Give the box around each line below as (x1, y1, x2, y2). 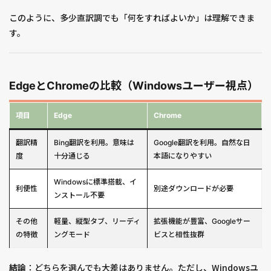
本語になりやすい (154, 151, 212, 161)
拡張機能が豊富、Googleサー (154, 217, 250, 226)
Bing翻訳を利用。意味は (54, 138, 134, 148)
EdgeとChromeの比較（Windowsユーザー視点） (9, 79, 258, 93)
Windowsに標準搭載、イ (54, 177, 137, 187)
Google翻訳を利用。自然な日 (154, 138, 250, 148)
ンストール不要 (54, 191, 105, 200)
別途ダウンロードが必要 (154, 184, 233, 194)
